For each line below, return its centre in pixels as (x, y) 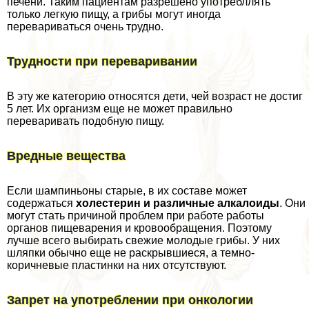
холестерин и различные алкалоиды (178, 203)
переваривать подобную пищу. (86, 121)
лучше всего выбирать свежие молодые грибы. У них (143, 240)
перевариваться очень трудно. (85, 27)
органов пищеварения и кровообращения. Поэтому (139, 228)
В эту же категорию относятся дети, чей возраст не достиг (155, 96)
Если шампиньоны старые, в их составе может (127, 190)
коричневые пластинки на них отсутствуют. (117, 265)
